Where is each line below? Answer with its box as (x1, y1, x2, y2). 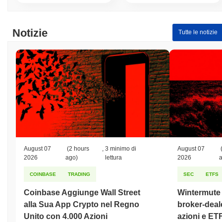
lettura (105, 154, 122, 161)
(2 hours (65, 145, 90, 152)
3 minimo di (105, 145, 137, 152)
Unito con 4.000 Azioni (24, 212, 108, 221)
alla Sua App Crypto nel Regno (24, 200, 139, 209)
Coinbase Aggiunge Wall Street (24, 188, 140, 197)
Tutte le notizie (178, 29, 218, 36)
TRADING (68, 171, 90, 177)
